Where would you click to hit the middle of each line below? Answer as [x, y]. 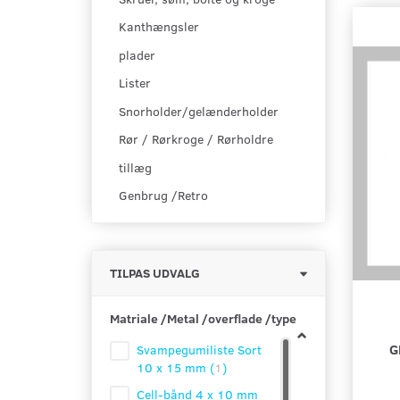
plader [137, 55]
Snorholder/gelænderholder [199, 112]
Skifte [341, 272]
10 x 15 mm [173, 368]
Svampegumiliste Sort [199, 350]
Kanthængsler [159, 27]
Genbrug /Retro [163, 196]
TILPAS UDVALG [155, 273]
